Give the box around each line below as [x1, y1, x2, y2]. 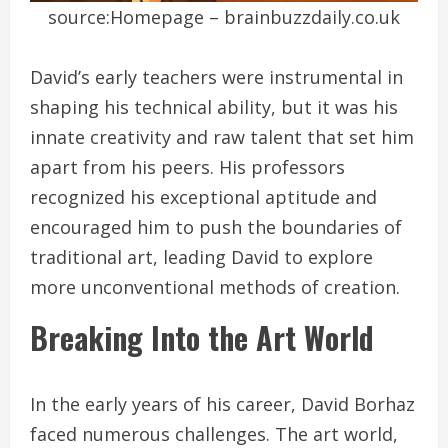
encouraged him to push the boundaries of [30, 215, 402, 240]
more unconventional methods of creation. [30, 275, 400, 300]
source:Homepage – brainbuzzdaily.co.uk [48, 5, 400, 30]
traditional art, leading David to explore [30, 245, 373, 270]
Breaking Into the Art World [30, 315, 374, 361]
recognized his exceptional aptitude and [30, 185, 377, 210]
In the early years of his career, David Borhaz [30, 392, 415, 417]
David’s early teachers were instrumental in [30, 65, 403, 90]
